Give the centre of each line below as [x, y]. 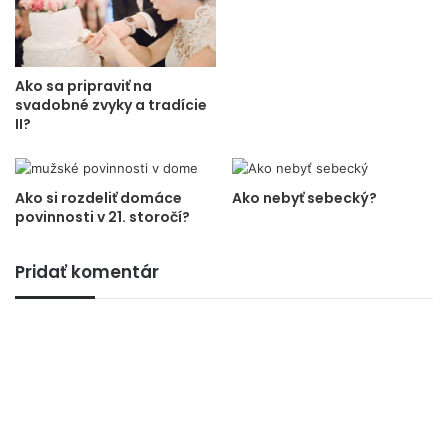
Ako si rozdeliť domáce [98, 198]
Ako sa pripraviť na [83, 86]
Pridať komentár [87, 272]
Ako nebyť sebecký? [304, 198]
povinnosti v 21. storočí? [102, 217]
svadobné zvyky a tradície [111, 105]
